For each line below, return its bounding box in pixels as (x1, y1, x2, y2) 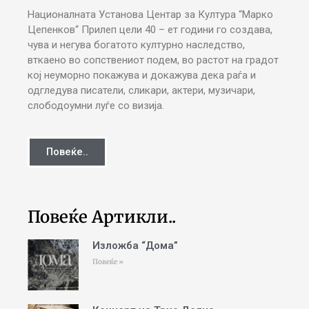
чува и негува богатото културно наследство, (28, 38, 245, 51)
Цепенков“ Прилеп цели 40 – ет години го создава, (28, 23, 272, 36)
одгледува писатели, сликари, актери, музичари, (28, 83, 255, 97)
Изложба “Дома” (92, 239, 178, 252)
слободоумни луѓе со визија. (28, 99, 164, 112)
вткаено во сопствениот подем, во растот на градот (28, 53, 279, 66)
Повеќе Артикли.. (28, 206, 176, 228)
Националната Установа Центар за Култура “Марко (28, 8, 273, 21)
